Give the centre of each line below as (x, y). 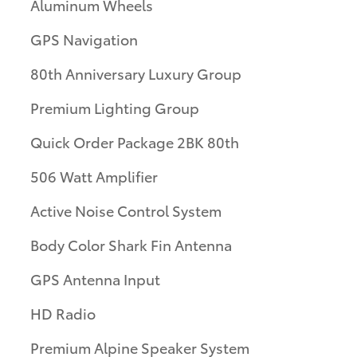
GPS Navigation (84, 38)
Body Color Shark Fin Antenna (131, 244)
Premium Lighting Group (115, 107)
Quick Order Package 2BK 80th (135, 141)
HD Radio (63, 312)
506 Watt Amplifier (94, 175)
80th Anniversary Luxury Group (136, 73)
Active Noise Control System (126, 210)
